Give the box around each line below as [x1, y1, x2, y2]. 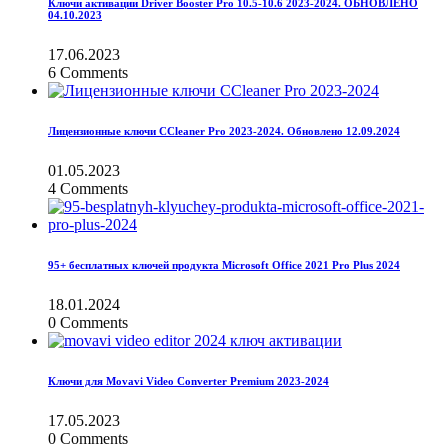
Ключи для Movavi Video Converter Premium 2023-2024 [48, 375, 329, 388]
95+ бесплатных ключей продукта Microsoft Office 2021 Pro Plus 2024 [48, 259, 400, 272]
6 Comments [48, 64, 128, 82]
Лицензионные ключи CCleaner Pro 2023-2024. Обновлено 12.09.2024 [48, 125, 400, 138]
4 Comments [48, 180, 128, 198]
